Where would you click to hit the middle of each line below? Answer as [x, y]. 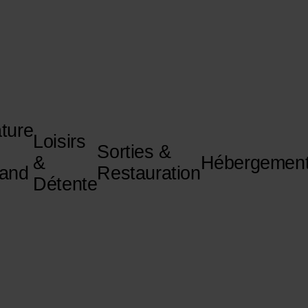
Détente [65, 184]
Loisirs [59, 141]
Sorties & [134, 152]
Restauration [149, 174]
